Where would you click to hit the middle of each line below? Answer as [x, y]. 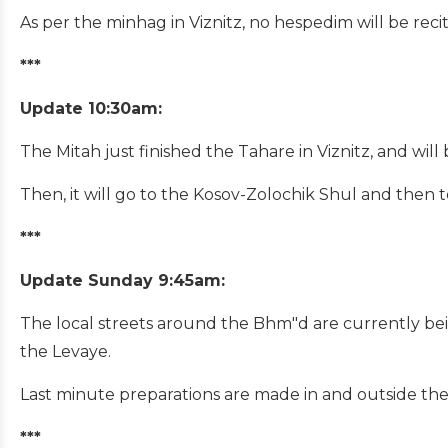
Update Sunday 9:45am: [122, 280]
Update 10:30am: [91, 108]
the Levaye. [65, 351]
